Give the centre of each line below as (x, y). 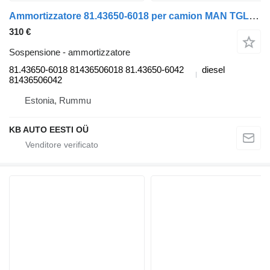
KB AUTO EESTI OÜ (49, 130)
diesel (213, 70)
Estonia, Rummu (58, 101)
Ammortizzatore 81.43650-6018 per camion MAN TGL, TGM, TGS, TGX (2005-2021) (254, 16)
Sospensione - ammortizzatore (70, 52)
